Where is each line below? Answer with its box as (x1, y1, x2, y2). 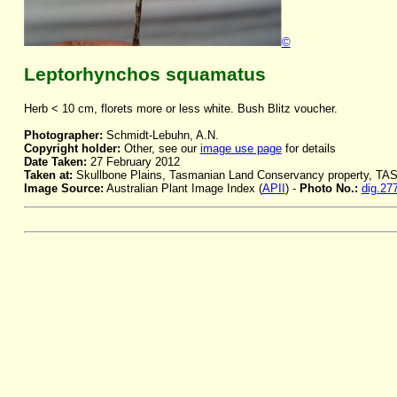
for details (281, 142, 336, 156)
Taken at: (23, 168, 73, 183)
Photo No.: (299, 182, 362, 196)
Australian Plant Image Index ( (103, 182, 262, 196)
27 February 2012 (86, 155, 180, 169)
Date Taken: (23, 155, 87, 169)
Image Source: (23, 182, 104, 196)
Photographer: (23, 128, 103, 143)
